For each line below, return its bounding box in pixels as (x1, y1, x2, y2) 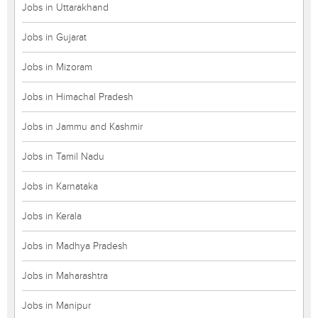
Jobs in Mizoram (22, 61, 92, 73)
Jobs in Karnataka (22, 180, 98, 192)
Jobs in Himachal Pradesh (22, 91, 133, 103)
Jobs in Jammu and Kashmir (22, 121, 143, 133)
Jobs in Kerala (22, 210, 82, 222)
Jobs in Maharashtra (22, 270, 108, 282)
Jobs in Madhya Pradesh (22, 240, 128, 252)
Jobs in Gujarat (22, 31, 87, 43)
